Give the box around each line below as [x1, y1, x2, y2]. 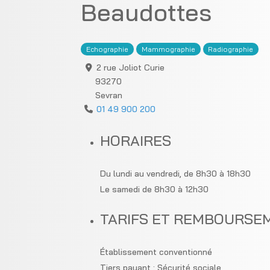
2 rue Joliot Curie [96, 61, 165, 73]
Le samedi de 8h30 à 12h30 [100, 183, 209, 195]
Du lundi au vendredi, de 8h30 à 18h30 [100, 168, 251, 179]
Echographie [86, 44, 129, 54]
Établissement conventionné [100, 246, 213, 257]
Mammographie [141, 44, 195, 54]
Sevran [95, 89, 123, 101]
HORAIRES [100, 131, 172, 149]
